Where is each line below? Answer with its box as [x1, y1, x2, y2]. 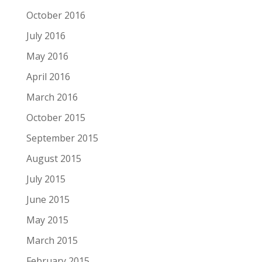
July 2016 [26, 29, 65, 43]
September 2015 [26, 132, 98, 145]
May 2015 [26, 213, 68, 227]
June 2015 [26, 193, 70, 206]
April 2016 [26, 70, 70, 84]
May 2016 [26, 50, 68, 63]
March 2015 [26, 234, 78, 247]
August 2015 [26, 152, 81, 166]
